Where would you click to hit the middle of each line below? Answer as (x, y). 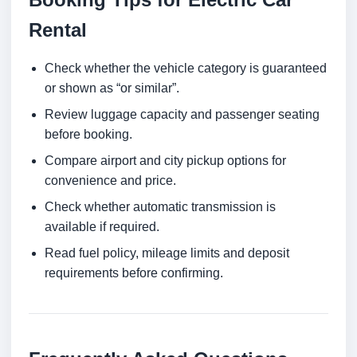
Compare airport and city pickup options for (165, 161)
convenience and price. (110, 181)
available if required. (102, 227)
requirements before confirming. (134, 273)
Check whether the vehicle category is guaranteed (186, 69)
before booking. (88, 135)
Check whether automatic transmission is (160, 207)
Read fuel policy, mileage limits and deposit (167, 253)
